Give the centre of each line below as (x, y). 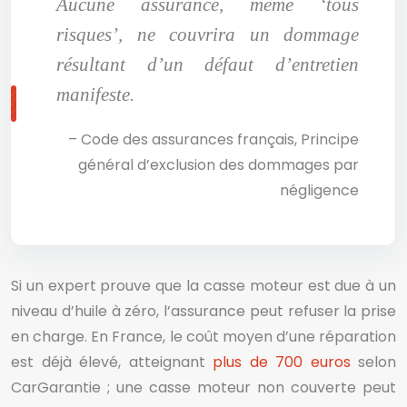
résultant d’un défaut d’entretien (208, 64)
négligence (319, 190)
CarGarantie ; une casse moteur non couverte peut (203, 387)
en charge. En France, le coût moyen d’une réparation (203, 337)
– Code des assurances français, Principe (213, 139)
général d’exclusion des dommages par (218, 165)
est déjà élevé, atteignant (112, 362)
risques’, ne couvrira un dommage (208, 34)
